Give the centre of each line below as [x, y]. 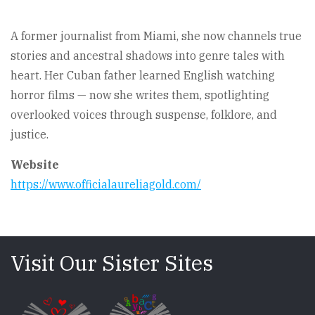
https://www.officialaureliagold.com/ [106, 184]
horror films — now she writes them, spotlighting [140, 95]
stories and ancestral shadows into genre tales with [148, 56]
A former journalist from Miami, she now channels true [156, 36]
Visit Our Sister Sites [112, 263]
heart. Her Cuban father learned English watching [143, 75]
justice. [30, 134]
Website [35, 165]
